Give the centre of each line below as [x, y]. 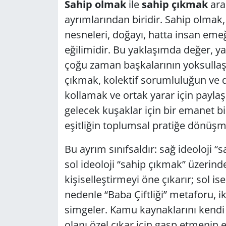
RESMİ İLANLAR [61, 147]
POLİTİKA [48, 121]
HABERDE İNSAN [63, 44]
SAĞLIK [43, 172]
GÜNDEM [48, 18]
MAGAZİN [49, 95]
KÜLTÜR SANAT [61, 69]
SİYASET [45, 198]
